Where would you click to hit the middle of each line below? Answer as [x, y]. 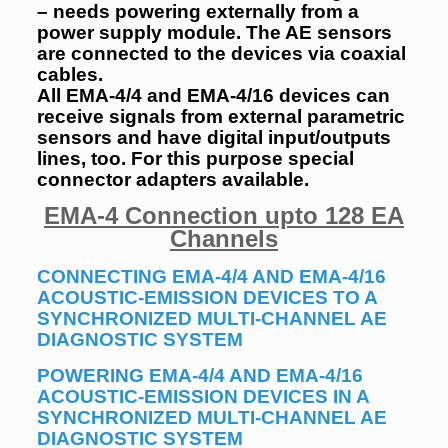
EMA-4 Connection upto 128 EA [223, 215]
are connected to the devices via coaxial [221, 53]
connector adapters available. [172, 179]
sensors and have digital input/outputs [213, 137]
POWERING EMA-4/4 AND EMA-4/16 [199, 375]
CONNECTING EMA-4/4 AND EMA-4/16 [211, 276]
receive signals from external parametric [220, 116]
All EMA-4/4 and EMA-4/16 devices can [213, 95]
